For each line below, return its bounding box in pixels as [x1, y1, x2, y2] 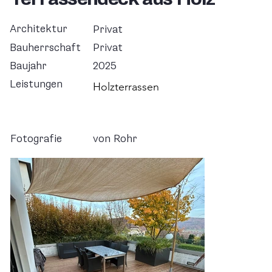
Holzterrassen [92, 80, 159, 93]
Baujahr [10, 59, 47, 72]
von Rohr [93, 132, 138, 146]
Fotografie [10, 132, 62, 146]
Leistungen [10, 78, 63, 91]
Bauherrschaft [10, 41, 81, 54]
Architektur [10, 22, 68, 36]
